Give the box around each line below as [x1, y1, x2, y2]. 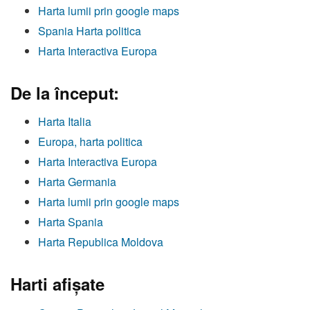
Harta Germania [38, 174, 116, 190]
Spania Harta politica [38, 23, 141, 39]
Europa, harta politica [38, 134, 143, 150]
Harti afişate [10, 272, 104, 296]
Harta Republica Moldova [38, 234, 163, 250]
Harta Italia [38, 113, 91, 130]
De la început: [10, 81, 119, 105]
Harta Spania [38, 214, 103, 230]
